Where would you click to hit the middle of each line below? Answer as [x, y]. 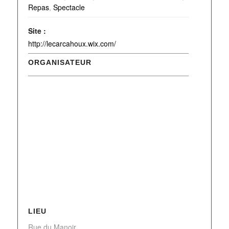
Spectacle [69, 7]
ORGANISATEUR [60, 62]
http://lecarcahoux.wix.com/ [72, 43]
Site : [37, 31]
